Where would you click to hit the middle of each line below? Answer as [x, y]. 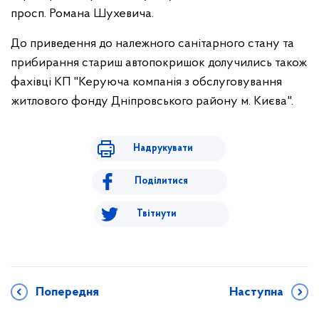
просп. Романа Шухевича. [82, 14]
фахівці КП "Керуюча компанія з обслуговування [146, 82]
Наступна [256, 292]
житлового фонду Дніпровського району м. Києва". [152, 101]
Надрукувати [163, 148]
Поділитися [161, 181]
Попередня [67, 292]
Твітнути [156, 214]
